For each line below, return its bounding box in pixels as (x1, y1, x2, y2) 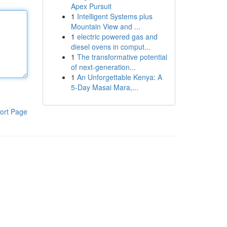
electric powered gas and (77, 31, 158, 42)
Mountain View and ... (70, 21, 140, 31)
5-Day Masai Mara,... (70, 82, 138, 92)
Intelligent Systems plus (77, 11, 153, 21)
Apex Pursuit (70, 1, 111, 11)
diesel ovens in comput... (70, 42, 150, 52)
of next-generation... (70, 62, 136, 72)
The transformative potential (77, 52, 167, 62)
